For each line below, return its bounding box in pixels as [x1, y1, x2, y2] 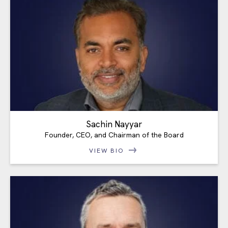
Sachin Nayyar [86, 119, 142, 130]
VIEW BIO [89, 147, 127, 155]
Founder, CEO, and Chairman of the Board [44, 130, 184, 140]
